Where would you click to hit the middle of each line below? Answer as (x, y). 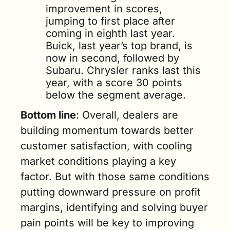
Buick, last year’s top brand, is (119, 46)
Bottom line (48, 115)
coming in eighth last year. (110, 33)
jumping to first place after (110, 21)
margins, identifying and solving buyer (114, 207)
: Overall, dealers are (127, 115)
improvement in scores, (104, 9)
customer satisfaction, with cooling (106, 146)
